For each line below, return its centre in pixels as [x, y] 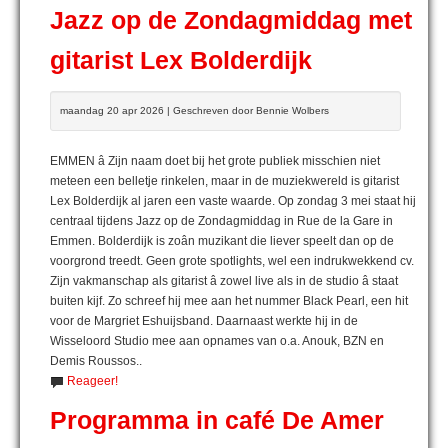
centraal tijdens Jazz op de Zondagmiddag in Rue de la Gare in [221, 220]
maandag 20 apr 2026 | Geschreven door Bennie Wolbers [194, 110]
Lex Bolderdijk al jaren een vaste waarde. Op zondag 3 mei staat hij [233, 200]
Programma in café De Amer [217, 420]
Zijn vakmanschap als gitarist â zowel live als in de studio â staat [224, 280]
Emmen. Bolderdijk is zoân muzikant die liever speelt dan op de [222, 240]
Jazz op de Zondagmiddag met [231, 20]
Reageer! [92, 380]
